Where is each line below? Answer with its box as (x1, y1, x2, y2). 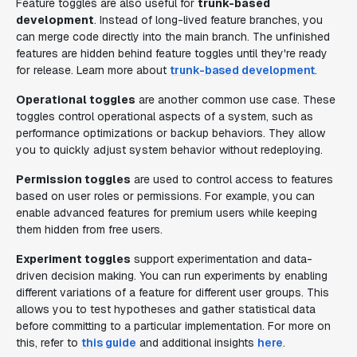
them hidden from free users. (16, 222, 163, 237)
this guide (81, 335, 136, 350)
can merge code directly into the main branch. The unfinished (16, 29, 330, 44)
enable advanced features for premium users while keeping (16, 206, 317, 220)
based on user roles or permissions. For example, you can (16, 189, 315, 203)
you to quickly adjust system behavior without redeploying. (16, 143, 323, 157)
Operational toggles (16, 92, 135, 107)
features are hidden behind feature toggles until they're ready (16, 46, 328, 61)
